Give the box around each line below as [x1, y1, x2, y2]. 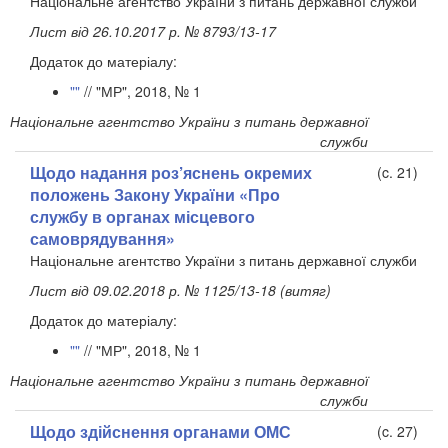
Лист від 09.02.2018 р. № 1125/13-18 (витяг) [30, 280, 331, 301]
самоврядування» [30, 227, 175, 251]
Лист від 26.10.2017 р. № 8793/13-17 [30, 21, 276, 42]
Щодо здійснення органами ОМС [30, 420, 291, 444]
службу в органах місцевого [30, 205, 255, 229]
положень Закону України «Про [30, 183, 280, 207]
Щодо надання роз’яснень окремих [30, 161, 312, 185]
